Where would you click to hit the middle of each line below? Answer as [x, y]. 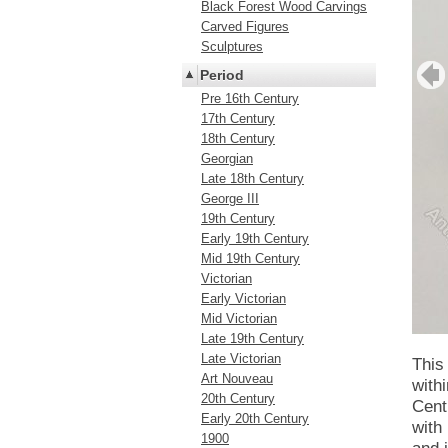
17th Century [238, 118]
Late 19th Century [252, 338]
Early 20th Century [255, 418]
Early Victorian [243, 298]
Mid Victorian [239, 318]
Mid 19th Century [250, 258]
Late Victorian [241, 358]
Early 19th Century [255, 238]
